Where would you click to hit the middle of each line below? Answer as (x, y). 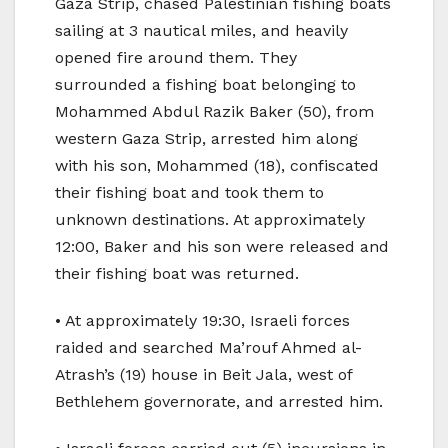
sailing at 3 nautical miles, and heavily (201, 30)
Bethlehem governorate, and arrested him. (219, 401)
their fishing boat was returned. (177, 273)
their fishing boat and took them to (189, 192)
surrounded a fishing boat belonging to (205, 84)
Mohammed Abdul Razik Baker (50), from (214, 111)
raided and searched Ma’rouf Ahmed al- (208, 347)
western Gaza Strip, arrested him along (206, 138)
